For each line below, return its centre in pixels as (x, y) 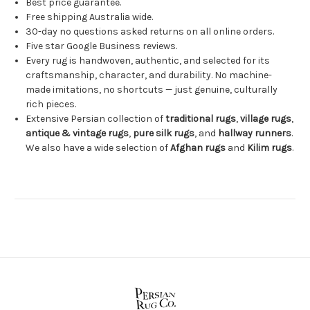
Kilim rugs (270, 147)
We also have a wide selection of (98, 147)
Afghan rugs (198, 147)
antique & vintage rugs (77, 133)
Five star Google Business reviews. (102, 46)
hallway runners (255, 133)
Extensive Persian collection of (96, 118)
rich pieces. (51, 104)
